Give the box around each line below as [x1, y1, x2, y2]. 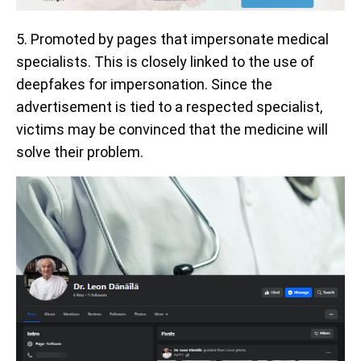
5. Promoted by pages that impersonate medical [16, 30, 329, 48]
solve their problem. [16, 143, 143, 160]
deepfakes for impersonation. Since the [16, 75, 272, 93]
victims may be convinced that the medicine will [16, 120, 328, 138]
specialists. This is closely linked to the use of [16, 52, 314, 70]
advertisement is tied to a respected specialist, [16, 98, 322, 115]
